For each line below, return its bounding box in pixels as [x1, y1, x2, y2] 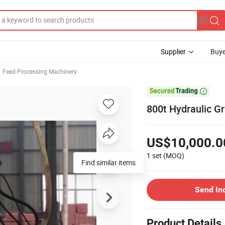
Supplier [161, 47, 186, 56]
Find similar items [81, 157, 136, 167]
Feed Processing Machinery [3, 67, 77, 75]
